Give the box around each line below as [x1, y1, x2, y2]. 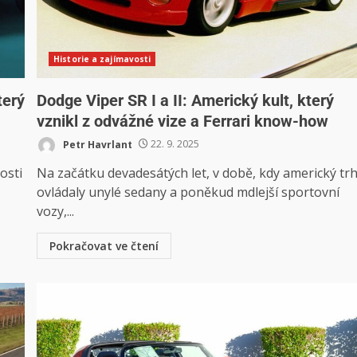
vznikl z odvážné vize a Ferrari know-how [37, 111, 329, 131]
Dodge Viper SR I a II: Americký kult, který [37, 90, 335, 110]
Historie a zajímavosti [53, 53, 151, 65]
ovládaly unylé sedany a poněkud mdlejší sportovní [37, 182, 340, 201]
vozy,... [37, 202, 75, 220]
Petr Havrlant [61, 137, 133, 151]
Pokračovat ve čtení [49, 237, 159, 253]
